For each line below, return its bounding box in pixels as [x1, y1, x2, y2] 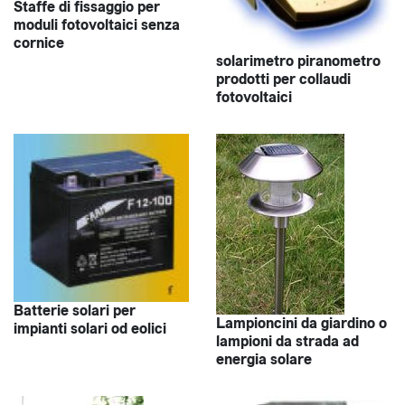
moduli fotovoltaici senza [14, 14, 180, 36]
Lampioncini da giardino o [216, 312, 387, 334]
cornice [14, 33, 64, 54]
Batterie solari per [14, 300, 136, 322]
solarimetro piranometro [216, 50, 381, 71]
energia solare [216, 348, 312, 370]
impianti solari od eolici [14, 318, 166, 340]
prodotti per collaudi [216, 68, 351, 89]
